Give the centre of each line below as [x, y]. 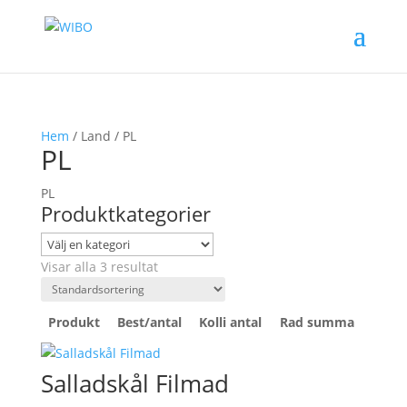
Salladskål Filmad [134, 383]
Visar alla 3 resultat [99, 267]
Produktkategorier [125, 213]
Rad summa [317, 322]
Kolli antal [230, 322]
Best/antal [149, 322]
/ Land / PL [102, 136]
